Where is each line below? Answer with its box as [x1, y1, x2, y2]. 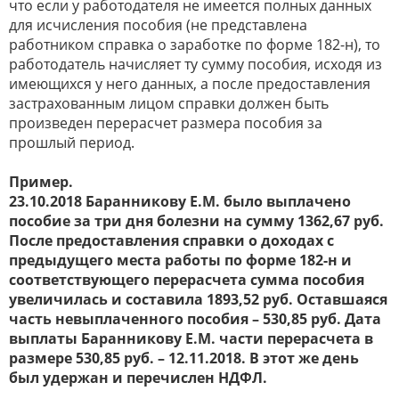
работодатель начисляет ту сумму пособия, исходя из [9, 54, 382, 75]
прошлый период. [9, 133, 134, 153]
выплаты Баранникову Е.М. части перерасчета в [9, 329, 373, 349]
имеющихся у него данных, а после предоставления [9, 74, 370, 94]
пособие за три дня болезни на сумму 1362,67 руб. [9, 211, 384, 232]
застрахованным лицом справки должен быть [9, 94, 329, 114]
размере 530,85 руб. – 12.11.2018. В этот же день [9, 348, 359, 369]
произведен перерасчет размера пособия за [9, 113, 322, 134]
